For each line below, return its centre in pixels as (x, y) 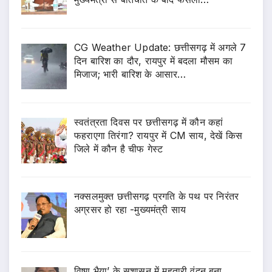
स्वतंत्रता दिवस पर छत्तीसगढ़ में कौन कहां (149, 122)
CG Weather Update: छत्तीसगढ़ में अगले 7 (160, 47)
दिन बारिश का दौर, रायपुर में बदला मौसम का (153, 60)
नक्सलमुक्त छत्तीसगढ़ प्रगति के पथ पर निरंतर (157, 196)
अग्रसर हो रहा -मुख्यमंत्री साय (130, 210)
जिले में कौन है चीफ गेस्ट (119, 148)
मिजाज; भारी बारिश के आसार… (130, 74)
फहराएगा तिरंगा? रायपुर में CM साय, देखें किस (158, 135)
